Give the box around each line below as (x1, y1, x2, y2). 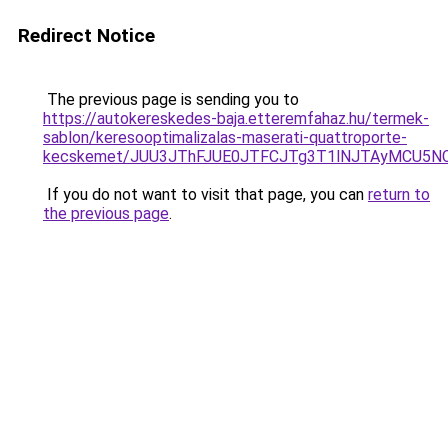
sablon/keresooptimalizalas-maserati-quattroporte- (43, 128, 407, 147)
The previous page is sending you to (43, 90, 299, 109)
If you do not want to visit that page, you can (43, 185, 368, 204)
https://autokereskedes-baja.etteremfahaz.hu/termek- (43, 109, 429, 128)
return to (368, 185, 430, 204)
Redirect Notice (18, 24, 155, 47)
